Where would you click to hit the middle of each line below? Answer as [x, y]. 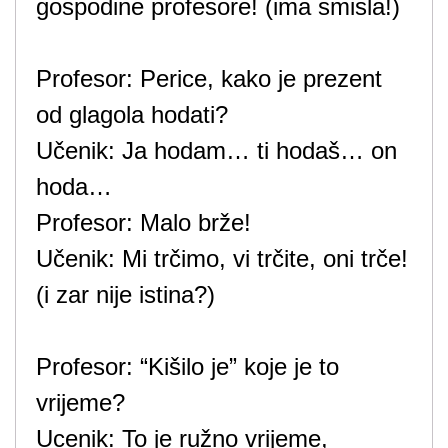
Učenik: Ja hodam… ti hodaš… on [216, 151]
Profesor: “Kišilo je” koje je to [187, 367]
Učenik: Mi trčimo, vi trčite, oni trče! [222, 259]
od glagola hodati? [132, 115]
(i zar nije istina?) [125, 295]
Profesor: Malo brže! [143, 223]
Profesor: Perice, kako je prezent [209, 79]
